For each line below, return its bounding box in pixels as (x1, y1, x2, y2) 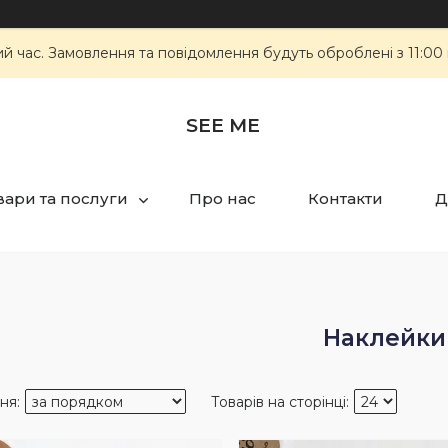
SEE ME (186, 113, 260, 137)
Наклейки (322, 324, 446, 353)
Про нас (188, 189, 256, 209)
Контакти (307, 189, 383, 209)
